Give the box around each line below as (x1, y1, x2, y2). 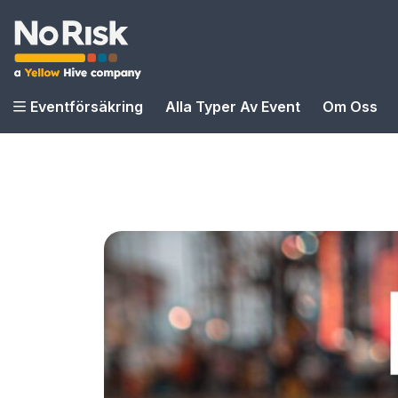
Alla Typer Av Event (165, 98, 300, 115)
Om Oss (322, 98, 378, 115)
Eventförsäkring (30, 98, 143, 115)
